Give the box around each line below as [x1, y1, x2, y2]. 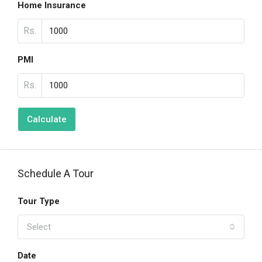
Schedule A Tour [18, 167, 94, 180]
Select [27, 222, 51, 232]
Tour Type [18, 196, 60, 206]
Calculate [27, 114, 67, 125]
